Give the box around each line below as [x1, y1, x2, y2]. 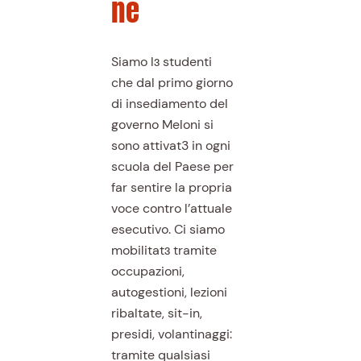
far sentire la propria [110, 179, 232, 197]
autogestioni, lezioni [110, 284, 227, 301]
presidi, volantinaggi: [110, 326, 232, 343]
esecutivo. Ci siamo [110, 221, 225, 239]
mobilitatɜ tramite [110, 242, 217, 259]
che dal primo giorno [110, 74, 233, 92]
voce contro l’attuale [110, 200, 232, 218]
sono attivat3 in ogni [110, 137, 230, 155]
